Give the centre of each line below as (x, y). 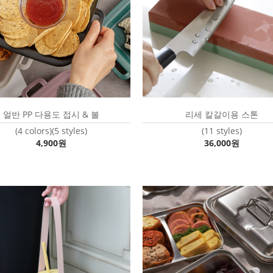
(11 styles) (222, 131)
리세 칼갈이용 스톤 (222, 114)
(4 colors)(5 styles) (51, 131)
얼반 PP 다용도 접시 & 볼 (51, 114)
